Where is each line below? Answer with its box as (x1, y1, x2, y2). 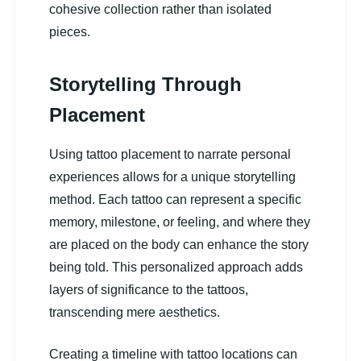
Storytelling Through (49, 73, 242, 95)
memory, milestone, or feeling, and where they (49, 214, 310, 229)
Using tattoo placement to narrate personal (49, 147, 291, 161)
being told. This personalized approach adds (49, 259, 303, 274)
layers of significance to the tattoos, (49, 282, 248, 297)
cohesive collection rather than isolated (49, 2, 272, 16)
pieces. (49, 24, 90, 39)
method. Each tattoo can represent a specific (49, 192, 301, 206)
